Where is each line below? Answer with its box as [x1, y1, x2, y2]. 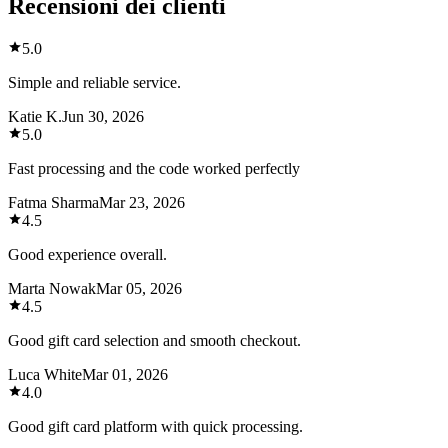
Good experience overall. [8, 245, 167, 263]
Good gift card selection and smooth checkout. [8, 331, 301, 349]
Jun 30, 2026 [62, 107, 144, 125]
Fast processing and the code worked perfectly [8, 159, 300, 177]
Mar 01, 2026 [82, 365, 168, 383]
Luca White [8, 365, 82, 383]
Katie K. [8, 107, 62, 125]
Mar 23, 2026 [99, 193, 185, 211]
